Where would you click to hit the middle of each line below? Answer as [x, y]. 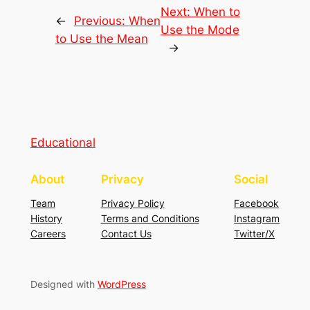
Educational [63, 142]
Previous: [101, 20]
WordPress [121, 284]
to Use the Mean [101, 38]
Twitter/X [255, 234]
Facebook [257, 203]
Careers [48, 234]
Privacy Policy [133, 203]
